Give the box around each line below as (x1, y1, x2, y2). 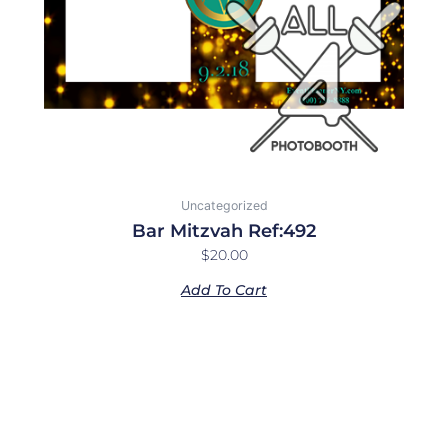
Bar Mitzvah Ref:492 (132, 220, 316, 243)
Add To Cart (181, 281, 267, 300)
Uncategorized (180, 198, 268, 214)
